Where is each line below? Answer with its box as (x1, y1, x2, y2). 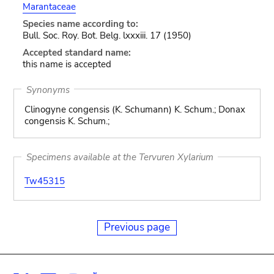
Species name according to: (22, 18, 138, 30)
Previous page (104, 220, 170, 234)
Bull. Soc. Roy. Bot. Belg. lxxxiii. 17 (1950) (22, 29, 191, 42)
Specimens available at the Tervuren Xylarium (26, 150, 213, 163)
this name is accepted (22, 58, 111, 70)
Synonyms (26, 83, 70, 95)
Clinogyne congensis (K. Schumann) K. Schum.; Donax (24, 103, 245, 116)
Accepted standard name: (22, 46, 131, 59)
